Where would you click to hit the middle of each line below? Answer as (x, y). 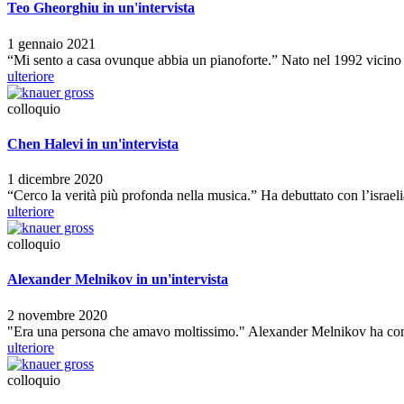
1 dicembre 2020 (55, 179)
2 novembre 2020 (57, 315)
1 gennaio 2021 (51, 43)
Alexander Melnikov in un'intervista (118, 280)
